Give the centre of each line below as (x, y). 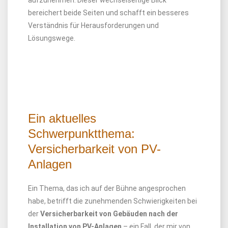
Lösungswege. (52, 38)
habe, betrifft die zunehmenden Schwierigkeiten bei (112, 201)
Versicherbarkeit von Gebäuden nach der (109, 214)
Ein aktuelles (62, 118)
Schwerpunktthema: (81, 134)
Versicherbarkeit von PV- (94, 149)
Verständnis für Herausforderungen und (93, 25)
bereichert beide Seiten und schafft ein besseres (108, 13)
